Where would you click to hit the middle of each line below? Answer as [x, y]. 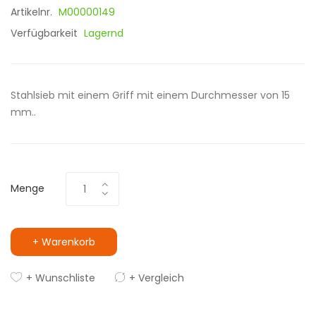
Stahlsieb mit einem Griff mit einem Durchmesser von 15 [150, 95]
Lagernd [104, 33]
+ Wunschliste [61, 278]
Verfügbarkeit [45, 33]
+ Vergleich [157, 278]
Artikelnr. [33, 12]
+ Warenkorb [64, 242]
